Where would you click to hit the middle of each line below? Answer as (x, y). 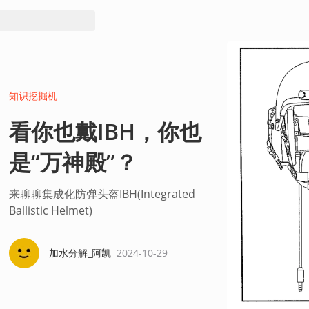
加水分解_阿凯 (80, 252)
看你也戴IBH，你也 (105, 131)
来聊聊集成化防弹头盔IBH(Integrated (102, 193)
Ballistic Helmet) (50, 210)
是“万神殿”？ (73, 161)
